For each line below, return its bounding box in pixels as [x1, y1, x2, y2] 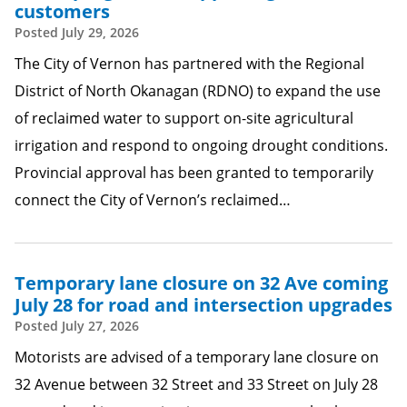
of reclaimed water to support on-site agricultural [15, 108, 353, 128]
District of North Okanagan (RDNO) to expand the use [15, 81, 381, 101]
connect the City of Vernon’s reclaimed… [15, 190, 291, 210]
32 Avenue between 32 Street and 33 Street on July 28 [15, 374, 378, 394]
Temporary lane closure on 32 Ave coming [15, 271, 388, 295]
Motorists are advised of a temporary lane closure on [15, 347, 379, 367]
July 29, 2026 [62, 24, 139, 41]
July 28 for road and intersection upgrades [15, 293, 392, 317]
